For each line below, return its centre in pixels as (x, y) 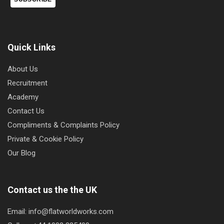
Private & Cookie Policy (45, 139)
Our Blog (21, 153)
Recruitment (27, 83)
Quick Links (31, 47)
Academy (23, 97)
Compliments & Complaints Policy (63, 125)
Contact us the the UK (52, 189)
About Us (23, 69)
